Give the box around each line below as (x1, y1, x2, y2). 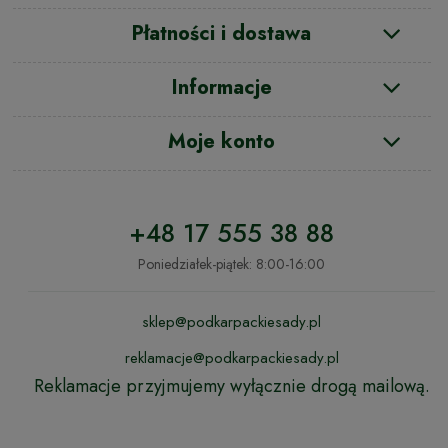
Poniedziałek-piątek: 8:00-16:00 (138, 253, 325, 274)
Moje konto (168, 127, 276, 157)
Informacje (171, 73, 272, 103)
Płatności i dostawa (132, 19, 312, 49)
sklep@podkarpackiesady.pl (142, 310, 321, 333)
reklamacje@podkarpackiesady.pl (124, 347, 339, 370)
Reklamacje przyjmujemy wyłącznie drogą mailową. (33, 373, 430, 400)
